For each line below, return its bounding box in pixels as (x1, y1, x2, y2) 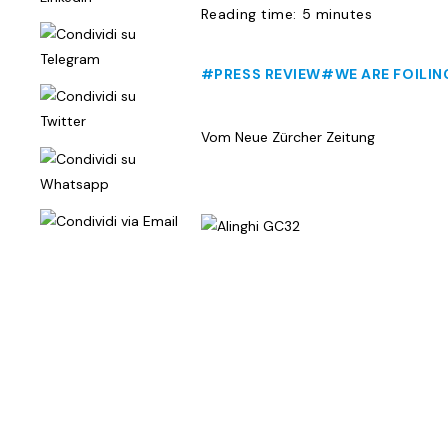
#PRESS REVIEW (200, 65, 322, 83)
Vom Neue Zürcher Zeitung (200, 128, 375, 146)
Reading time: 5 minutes (200, 5, 373, 23)
